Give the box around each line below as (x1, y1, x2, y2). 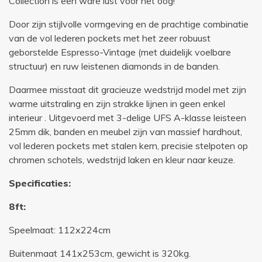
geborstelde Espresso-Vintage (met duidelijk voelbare (9, 46, 231, 58)
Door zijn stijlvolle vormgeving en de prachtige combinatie (9, 18, 249, 30)
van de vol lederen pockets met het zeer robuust (9, 32, 211, 44)
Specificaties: (9, 177, 71, 189)
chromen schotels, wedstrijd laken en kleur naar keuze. (9, 154, 235, 166)
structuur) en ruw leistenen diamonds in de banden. (9, 60, 220, 73)
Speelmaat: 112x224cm (9, 224, 111, 236)
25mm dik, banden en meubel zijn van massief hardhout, (9, 126, 242, 138)
